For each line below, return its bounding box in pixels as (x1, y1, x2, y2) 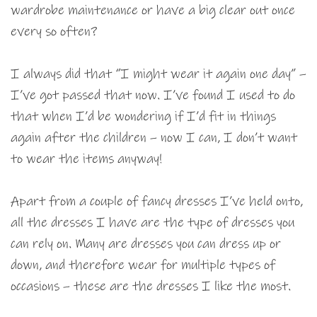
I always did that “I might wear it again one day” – (11, 66, 306, 83)
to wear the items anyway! (11, 151, 162, 168)
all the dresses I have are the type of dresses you (11, 214, 294, 231)
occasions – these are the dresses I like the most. (11, 278, 291, 295)
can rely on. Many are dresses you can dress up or (11, 236, 281, 253)
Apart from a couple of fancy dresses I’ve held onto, (11, 193, 303, 210)
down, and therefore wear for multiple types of (11, 257, 275, 274)
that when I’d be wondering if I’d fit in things (11, 108, 276, 125)
